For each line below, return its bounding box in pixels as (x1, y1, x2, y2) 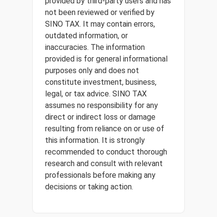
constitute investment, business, (45, 77, 156, 87)
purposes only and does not (45, 66, 139, 75)
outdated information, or (45, 31, 128, 40)
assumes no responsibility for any (45, 101, 158, 110)
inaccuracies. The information (45, 43, 145, 52)
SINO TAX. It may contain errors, (45, 19, 155, 29)
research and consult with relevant (45, 159, 163, 168)
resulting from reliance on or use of (45, 124, 164, 133)
